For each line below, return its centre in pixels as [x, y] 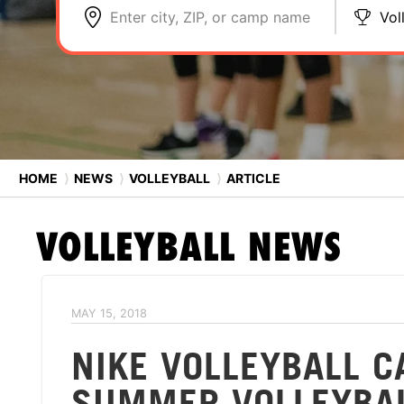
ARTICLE [252, 178]
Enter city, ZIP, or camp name [210, 17]
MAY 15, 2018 [109, 313]
